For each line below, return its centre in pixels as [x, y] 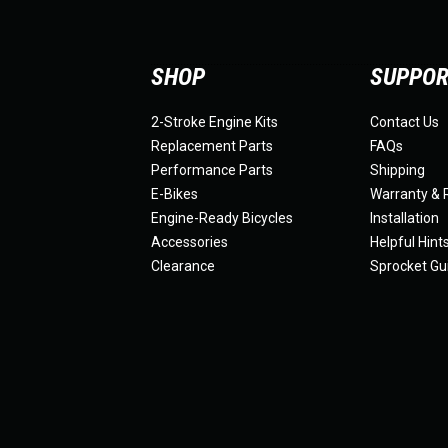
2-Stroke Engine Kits [214, 122]
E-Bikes [174, 194]
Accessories [189, 242]
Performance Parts [211, 170]
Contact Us [405, 122]
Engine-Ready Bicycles [221, 218]
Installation [405, 218]
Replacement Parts [211, 146]
